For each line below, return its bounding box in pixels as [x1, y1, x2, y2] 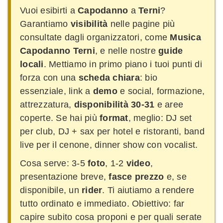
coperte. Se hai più [20, 112, 100, 123]
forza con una [20, 72, 79, 83]
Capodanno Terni [20, 45, 95, 56]
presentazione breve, [20, 171, 109, 182]
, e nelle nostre [95, 45, 158, 56]
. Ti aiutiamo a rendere [102, 185, 194, 195]
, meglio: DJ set [128, 112, 192, 123]
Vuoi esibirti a [20, 5, 78, 15]
